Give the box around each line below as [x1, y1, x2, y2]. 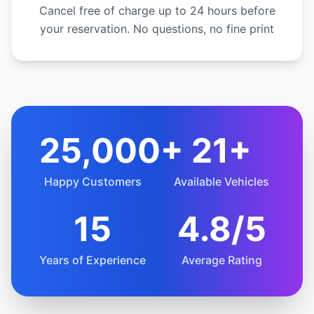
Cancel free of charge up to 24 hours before [39, 3, 275, 18]
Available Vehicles [174, 174, 269, 189]
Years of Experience [39, 252, 146, 267]
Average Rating [181, 252, 262, 267]
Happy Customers [43, 174, 142, 189]
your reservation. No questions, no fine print [40, 21, 274, 36]
